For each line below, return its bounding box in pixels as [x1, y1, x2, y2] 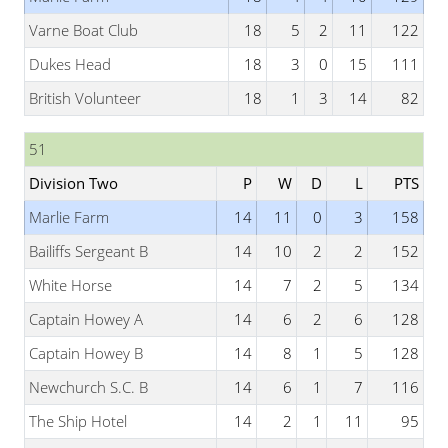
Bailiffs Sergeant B [29, 241, 148, 261]
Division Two [29, 173, 118, 193]
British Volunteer [29, 88, 141, 108]
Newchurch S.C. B [29, 377, 148, 397]
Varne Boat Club [29, 20, 138, 40]
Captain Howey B [29, 343, 143, 363]
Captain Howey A [29, 309, 143, 329]
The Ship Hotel [29, 411, 127, 431]
